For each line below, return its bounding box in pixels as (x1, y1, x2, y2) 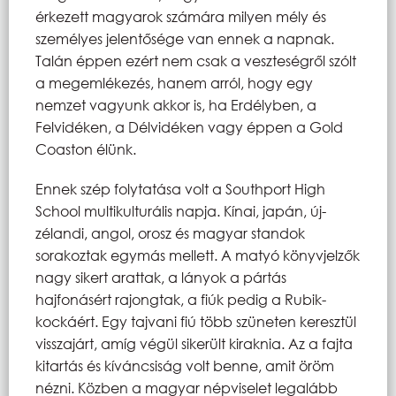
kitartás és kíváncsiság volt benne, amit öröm (35, 355, 334, 375)
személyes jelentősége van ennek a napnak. (35, 28, 334, 48)
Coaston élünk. (35, 139, 136, 158)
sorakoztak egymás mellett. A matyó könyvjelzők (35, 245, 360, 264)
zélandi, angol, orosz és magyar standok (35, 223, 305, 242)
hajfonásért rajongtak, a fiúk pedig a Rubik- (35, 289, 326, 308)
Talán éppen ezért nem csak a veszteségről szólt (35, 50, 356, 70)
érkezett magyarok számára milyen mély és (35, 6, 326, 26)
